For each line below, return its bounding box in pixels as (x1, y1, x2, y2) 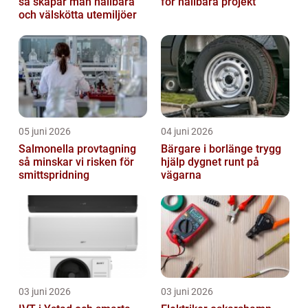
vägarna (161, 168, 201, 181)
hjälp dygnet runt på (161, 155, 259, 168)
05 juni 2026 (19, 125, 71, 137)
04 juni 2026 (161, 125, 213, 137)
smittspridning (19, 168, 89, 181)
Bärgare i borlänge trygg (161, 142, 256, 155)
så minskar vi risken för (19, 155, 134, 168)
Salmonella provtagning (19, 142, 136, 155)
